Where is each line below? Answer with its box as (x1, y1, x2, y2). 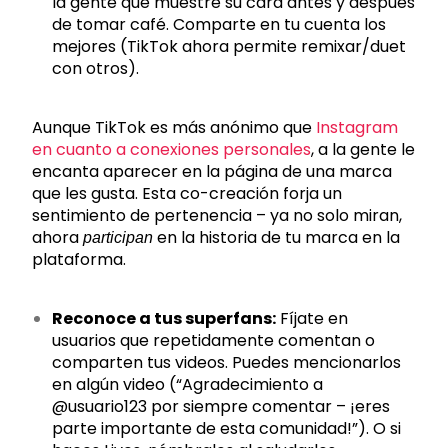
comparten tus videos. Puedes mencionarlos (52, 351, 402, 374)
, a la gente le (311, 138, 416, 161)
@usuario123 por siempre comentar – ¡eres (52, 395, 391, 418)
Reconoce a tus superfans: (52, 307, 277, 330)
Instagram (316, 116, 399, 139)
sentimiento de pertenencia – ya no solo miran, (32, 204, 403, 227)
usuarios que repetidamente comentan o (52, 329, 376, 352)
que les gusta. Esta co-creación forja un (32, 182, 343, 205)
